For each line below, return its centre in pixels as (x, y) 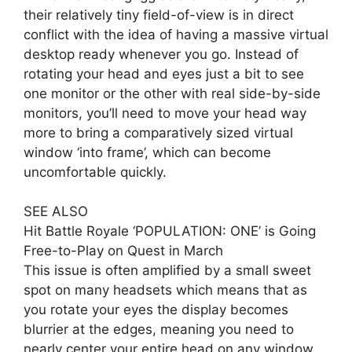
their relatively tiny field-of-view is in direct (159, 15)
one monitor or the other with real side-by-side (172, 93)
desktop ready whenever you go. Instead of (161, 54)
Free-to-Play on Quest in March (123, 251)
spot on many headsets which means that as (165, 290)
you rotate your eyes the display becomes (156, 310)
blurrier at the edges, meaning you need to (159, 330)
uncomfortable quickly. (95, 172)
